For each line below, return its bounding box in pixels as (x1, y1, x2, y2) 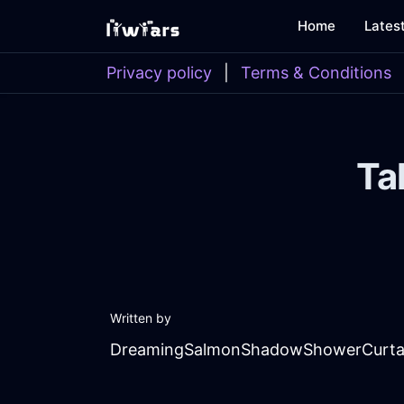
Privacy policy (106, 63, 212, 82)
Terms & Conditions (241, 63, 391, 82)
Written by (110, 310, 171, 326)
